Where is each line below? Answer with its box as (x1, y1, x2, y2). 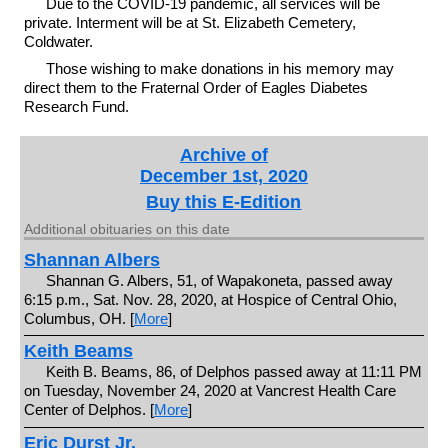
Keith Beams (23, 341, 133, 361)
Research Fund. (23, 97, 129, 115)
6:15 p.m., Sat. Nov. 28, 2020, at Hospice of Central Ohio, (23, 290, 397, 308)
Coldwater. (23, 33, 93, 50)
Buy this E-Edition (146, 191, 302, 212)
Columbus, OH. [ (23, 309, 134, 327)
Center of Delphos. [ (23, 401, 154, 418)
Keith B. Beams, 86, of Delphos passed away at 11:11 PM (46, 363, 423, 380)
